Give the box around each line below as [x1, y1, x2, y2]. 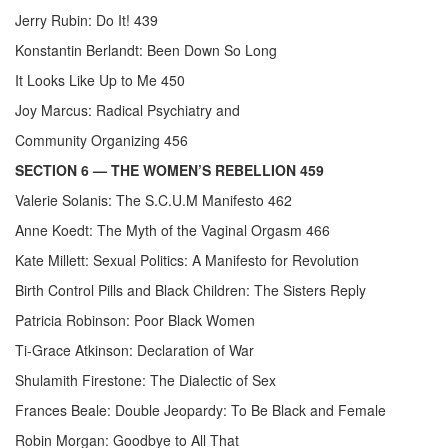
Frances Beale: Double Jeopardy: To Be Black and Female [15, 400, 386, 421]
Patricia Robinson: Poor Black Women [15, 310, 255, 331]
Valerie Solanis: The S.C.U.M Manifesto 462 [15, 190, 292, 211]
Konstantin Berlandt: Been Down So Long [15, 40, 277, 61]
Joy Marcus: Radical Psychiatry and [15, 100, 240, 121]
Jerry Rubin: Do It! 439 [15, 10, 158, 31]
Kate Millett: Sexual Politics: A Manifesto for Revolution [15, 250, 359, 271]
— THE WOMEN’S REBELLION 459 [93, 160, 324, 181]
